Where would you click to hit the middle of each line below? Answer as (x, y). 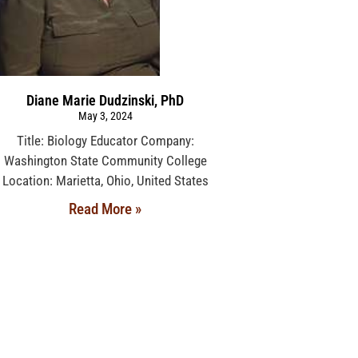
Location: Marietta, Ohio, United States (105, 181)
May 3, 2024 (105, 116)
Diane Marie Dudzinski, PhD (105, 101)
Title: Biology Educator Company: (105, 141)
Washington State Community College (105, 161)
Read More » (105, 209)
